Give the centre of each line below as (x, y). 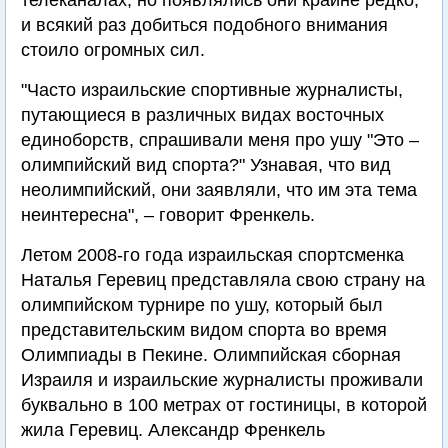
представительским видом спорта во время (204, 330)
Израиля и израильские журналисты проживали (222, 380)
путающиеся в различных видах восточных (202, 115)
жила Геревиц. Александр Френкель (173, 430)
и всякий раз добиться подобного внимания (204, 25)
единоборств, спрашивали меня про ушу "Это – (220, 140)
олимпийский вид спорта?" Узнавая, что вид (206, 165)
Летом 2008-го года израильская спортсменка (212, 255)
